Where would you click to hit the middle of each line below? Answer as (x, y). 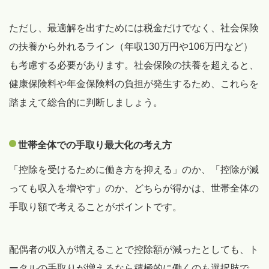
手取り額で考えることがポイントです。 (95, 207)
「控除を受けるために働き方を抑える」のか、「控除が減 (134, 169)
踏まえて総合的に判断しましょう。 (86, 102)
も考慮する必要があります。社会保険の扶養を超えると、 (134, 65)
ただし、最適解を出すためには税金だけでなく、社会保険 (134, 28)
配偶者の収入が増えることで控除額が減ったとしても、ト (134, 249)
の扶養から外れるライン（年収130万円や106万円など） (131, 46)
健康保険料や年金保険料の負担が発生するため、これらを (134, 83)
